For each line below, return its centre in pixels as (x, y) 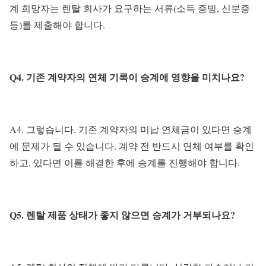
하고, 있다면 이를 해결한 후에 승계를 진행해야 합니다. (125, 163)
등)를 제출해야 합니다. (57, 25)
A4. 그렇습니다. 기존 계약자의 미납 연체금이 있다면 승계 (131, 129)
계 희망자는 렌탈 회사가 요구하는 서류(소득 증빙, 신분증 (130, 8)
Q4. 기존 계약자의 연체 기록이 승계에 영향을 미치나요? (127, 77)
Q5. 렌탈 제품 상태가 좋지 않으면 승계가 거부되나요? (122, 215)
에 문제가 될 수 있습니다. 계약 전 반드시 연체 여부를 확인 (132, 146)
